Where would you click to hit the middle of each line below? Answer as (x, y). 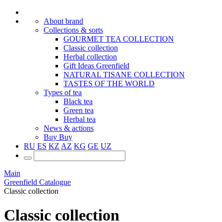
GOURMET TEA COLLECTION (119, 39)
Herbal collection (90, 57)
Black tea (78, 101)
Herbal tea (80, 119)
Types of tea (63, 92)
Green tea (79, 110)
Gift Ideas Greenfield (96, 66)
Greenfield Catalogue (37, 182)
